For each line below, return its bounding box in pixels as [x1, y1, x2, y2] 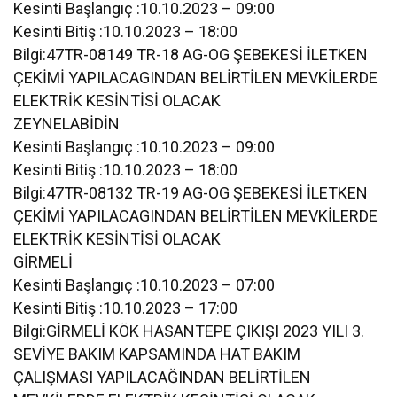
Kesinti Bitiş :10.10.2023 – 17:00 [13, 298, 238, 317]
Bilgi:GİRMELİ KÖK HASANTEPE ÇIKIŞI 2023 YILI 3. [13, 321, 365, 340]
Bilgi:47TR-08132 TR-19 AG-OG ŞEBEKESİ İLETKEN [13, 183, 369, 202]
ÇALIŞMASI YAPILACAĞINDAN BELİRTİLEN [13, 367, 312, 386]
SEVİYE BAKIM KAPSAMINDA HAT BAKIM [13, 344, 301, 363]
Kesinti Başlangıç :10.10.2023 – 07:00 [13, 275, 276, 294]
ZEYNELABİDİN [13, 113, 120, 133]
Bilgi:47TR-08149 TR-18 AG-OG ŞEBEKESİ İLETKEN [13, 44, 369, 64]
